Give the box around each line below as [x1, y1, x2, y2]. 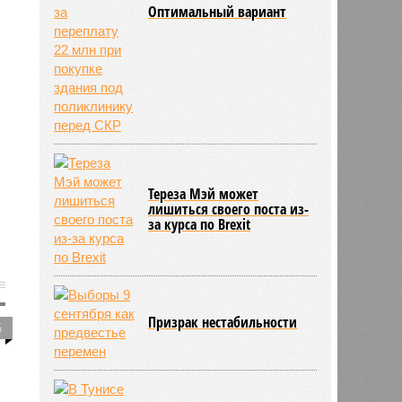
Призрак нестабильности [148, 311, 298, 332]
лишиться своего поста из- [148, 198, 310, 219]
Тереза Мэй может [148, 183, 259, 204]
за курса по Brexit [148, 214, 251, 234]
